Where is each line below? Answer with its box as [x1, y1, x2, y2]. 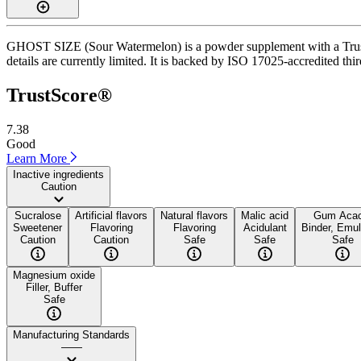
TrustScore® [6, 84, 112, 106]
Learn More [6, 151, 70, 165]
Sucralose [14, 209, 61, 222]
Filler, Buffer [26, 280, 82, 293]
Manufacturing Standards [13, 328, 130, 341]
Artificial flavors [75, 209, 147, 222]
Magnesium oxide [13, 268, 95, 281]
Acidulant [243, 221, 287, 234]
